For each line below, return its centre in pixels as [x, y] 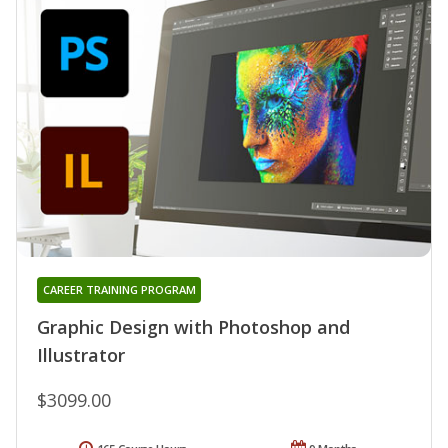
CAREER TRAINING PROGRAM [119, 290]
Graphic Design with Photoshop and [193, 327]
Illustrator [81, 355]
